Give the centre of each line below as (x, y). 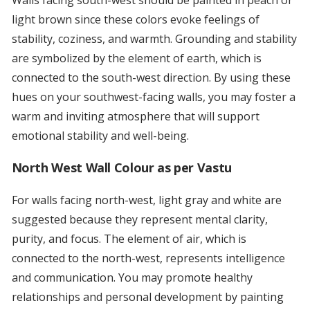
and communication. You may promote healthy (132, 278)
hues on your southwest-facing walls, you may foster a (153, 97)
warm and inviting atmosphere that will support (135, 117)
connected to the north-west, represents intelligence (148, 258)
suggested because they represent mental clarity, (139, 220)
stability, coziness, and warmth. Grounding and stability (154, 39)
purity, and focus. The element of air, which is (129, 239)
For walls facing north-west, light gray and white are (146, 200)
